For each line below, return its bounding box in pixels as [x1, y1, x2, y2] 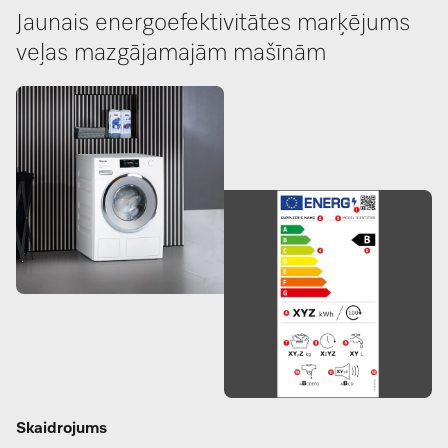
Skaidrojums [16, 421, 107, 438]
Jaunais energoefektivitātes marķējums [16, 11, 410, 36]
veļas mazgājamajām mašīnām [16, 41, 326, 66]
